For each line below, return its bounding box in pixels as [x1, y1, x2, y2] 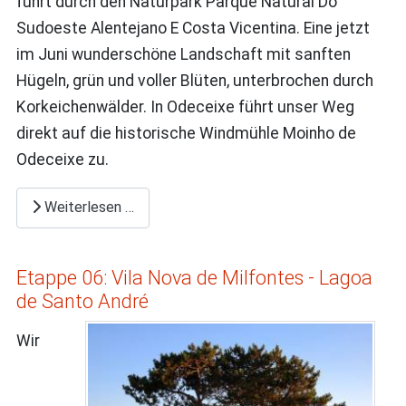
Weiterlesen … [40, 198, 134, 217]
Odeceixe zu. [15, 150, 109, 169]
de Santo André [15, 289, 149, 313]
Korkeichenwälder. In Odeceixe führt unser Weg [15, 97, 354, 116]
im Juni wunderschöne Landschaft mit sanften [15, 44, 351, 63]
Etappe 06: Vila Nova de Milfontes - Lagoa [15, 266, 372, 289]
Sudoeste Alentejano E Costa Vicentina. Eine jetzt [15, 18, 370, 37]
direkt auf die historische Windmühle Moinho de [15, 123, 356, 142]
